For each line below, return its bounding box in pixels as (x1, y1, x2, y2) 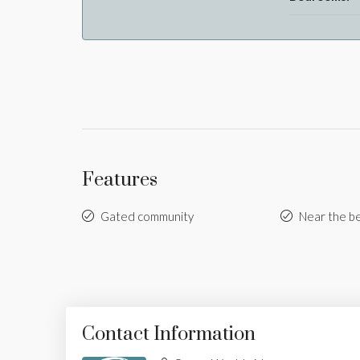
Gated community (100, 208, 194, 223)
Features (82, 167, 157, 192)
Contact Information (82, 321, 256, 346)
